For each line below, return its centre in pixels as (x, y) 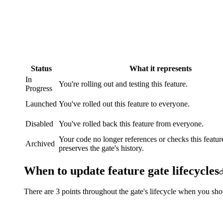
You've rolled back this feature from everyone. (131, 123)
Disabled (39, 123)
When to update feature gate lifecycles (121, 170)
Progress (39, 88)
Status (41, 68)
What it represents (161, 68)
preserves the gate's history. (101, 148)
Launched (41, 104)
